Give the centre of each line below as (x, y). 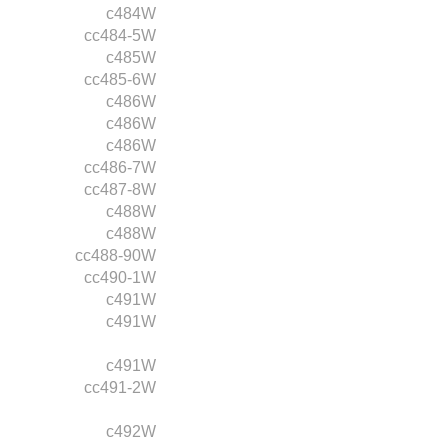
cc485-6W (120, 79)
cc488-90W (115, 255)
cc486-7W (120, 167)
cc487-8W (120, 189)
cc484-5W (120, 35)
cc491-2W (120, 387)
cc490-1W (120, 277)
